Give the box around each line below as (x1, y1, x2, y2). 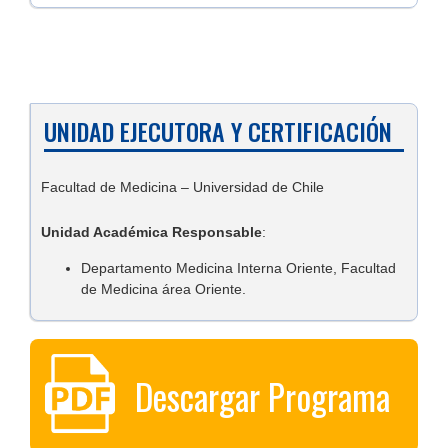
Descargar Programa (135, 369, 390, 422)
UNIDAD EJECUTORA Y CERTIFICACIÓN (44, 112, 392, 149)
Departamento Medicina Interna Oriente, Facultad (81, 259, 396, 276)
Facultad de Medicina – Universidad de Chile (41, 178, 324, 195)
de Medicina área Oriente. (81, 280, 246, 297)
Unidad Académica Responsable (41, 224, 262, 241)
